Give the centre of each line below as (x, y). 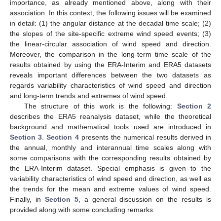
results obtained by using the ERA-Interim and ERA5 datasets (110, 64)
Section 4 (63, 137)
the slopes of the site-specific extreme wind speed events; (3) (110, 33)
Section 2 (194, 106)
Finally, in (27, 199)
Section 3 (26, 137)
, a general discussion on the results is (145, 199)
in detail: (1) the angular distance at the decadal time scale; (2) (110, 23)
